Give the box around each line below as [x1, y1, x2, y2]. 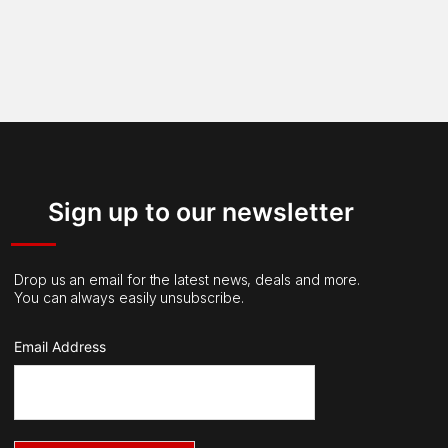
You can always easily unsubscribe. [13, 289, 244, 306]
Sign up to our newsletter [47, 197, 354, 227]
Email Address [13, 338, 106, 355]
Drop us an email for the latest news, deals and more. [13, 271, 361, 288]
